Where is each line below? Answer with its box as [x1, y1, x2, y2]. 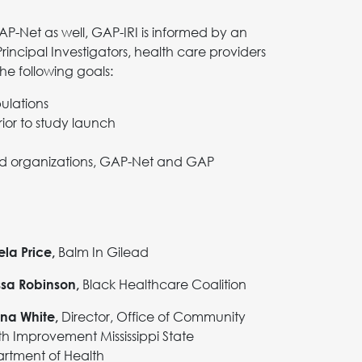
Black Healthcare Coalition [79, 275, 246, 293]
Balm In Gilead [55, 242, 149, 260]
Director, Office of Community [58, 307, 246, 325]
